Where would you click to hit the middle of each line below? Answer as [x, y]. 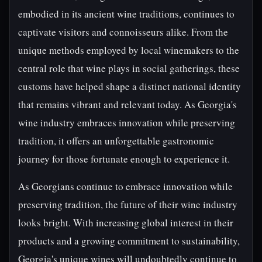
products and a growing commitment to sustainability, [129, 241]
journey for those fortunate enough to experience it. [124, 159]
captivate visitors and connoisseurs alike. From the [123, 32]
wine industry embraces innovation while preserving [127, 123]
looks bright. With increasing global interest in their [126, 223]
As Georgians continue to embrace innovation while [125, 186]
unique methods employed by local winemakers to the [129, 50]
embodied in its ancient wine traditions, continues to [126, 14]
